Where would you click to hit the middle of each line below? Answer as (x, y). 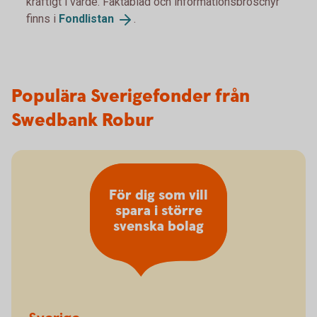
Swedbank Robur (82, 120)
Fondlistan (86, 19)
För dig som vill (158, 196)
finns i (42, 19)
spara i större (158, 212)
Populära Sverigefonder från (131, 96)
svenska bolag (158, 227)
